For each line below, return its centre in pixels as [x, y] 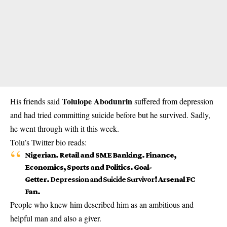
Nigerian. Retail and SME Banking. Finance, [100, 155]
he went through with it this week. [65, 128]
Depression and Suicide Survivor [102, 179]
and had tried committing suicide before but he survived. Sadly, [110, 115]
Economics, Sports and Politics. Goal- [88, 167]
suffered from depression [173, 101]
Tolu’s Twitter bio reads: [48, 142]
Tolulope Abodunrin [97, 101]
